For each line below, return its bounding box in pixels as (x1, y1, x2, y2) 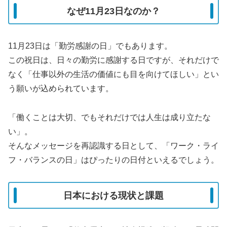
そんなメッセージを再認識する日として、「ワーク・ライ (8, 141, 219, 150)
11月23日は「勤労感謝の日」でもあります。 (8, 42, 172, 51)
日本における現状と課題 (63, 190, 164, 201)
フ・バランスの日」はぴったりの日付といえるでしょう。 (8, 156, 219, 165)
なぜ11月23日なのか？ (67, 6, 160, 16)
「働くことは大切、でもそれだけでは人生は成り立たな (8, 113, 211, 122)
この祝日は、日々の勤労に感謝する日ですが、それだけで (8, 56, 219, 65)
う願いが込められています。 (8, 84, 113, 93)
